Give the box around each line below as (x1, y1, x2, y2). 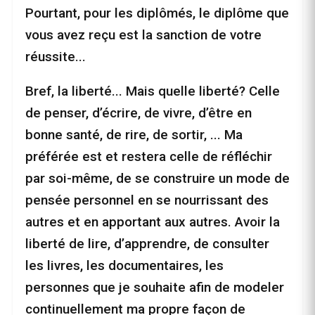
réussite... (25, 49, 86, 65)
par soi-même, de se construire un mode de (25, 170, 290, 187)
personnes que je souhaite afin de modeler (25, 279, 284, 296)
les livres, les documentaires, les (25, 257, 224, 274)
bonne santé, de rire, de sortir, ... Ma (25, 127, 243, 143)
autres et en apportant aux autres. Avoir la (25, 214, 280, 231)
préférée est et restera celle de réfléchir (25, 148, 272, 165)
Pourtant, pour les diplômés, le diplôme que (25, 5, 289, 22)
